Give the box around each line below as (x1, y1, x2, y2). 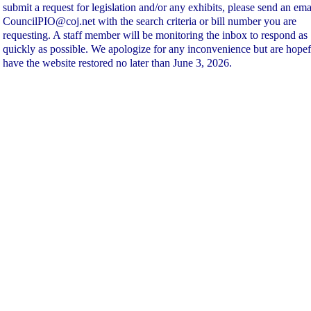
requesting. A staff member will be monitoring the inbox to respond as (3, 28, 308, 42)
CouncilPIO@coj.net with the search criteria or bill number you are (3, 15, 296, 28)
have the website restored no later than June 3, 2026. (3, 56, 232, 69)
